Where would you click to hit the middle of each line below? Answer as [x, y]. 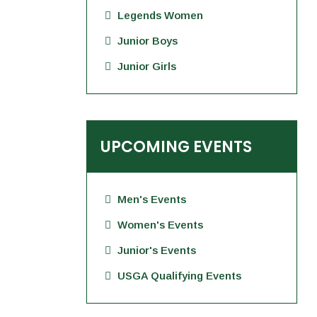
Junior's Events [157, 250]
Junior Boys [148, 41]
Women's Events [160, 225]
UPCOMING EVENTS [176, 147]
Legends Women [160, 15]
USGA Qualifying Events [179, 276]
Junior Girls [147, 66]
